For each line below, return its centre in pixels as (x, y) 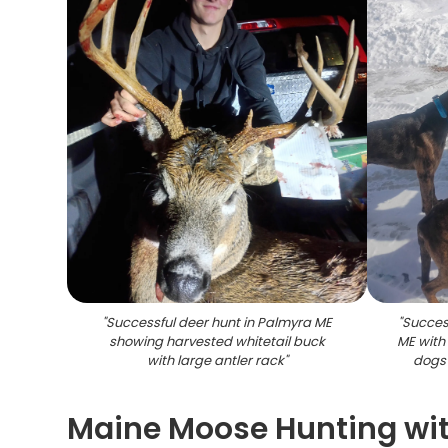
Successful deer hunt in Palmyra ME (219, 322)
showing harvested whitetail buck (217, 341)
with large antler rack (215, 360)
